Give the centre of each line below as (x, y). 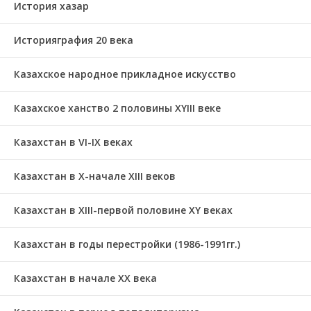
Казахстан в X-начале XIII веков (95, 176)
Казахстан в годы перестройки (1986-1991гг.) (127, 244)
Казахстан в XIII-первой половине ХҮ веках (123, 210)
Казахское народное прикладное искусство (125, 74)
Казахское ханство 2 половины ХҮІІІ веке (117, 108)
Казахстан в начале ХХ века (85, 278)
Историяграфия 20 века (74, 40)
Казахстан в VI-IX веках (73, 142)
